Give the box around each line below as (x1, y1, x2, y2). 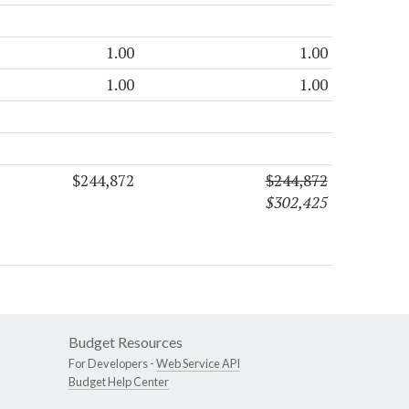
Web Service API (156, 355, 240, 371)
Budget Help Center (68, 373, 169, 389)
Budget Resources (68, 332, 183, 351)
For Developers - (68, 355, 156, 371)
